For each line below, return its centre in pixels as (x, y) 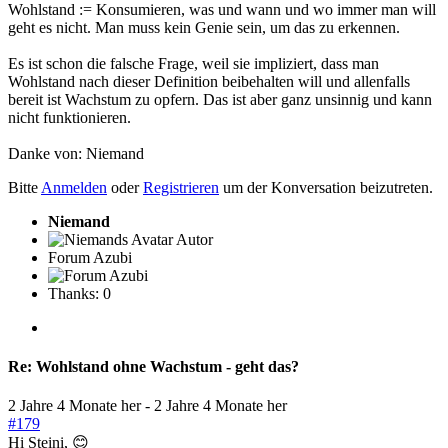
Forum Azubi (90, 257)
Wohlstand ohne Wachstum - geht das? (165, 366)
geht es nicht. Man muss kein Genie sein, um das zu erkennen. (204, 27)
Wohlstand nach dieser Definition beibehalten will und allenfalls (209, 81)
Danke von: (47, 153)
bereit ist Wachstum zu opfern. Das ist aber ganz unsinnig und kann (220, 99)
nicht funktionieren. (69, 117)
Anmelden (74, 187)
